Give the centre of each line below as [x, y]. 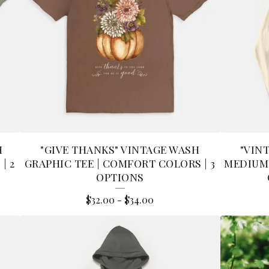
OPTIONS [120, 177]
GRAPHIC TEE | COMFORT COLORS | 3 [120, 163]
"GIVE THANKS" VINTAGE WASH [120, 149]
